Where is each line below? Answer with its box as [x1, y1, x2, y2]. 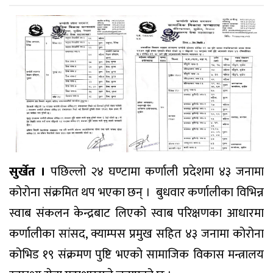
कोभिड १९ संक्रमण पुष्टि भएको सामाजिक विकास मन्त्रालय [9, 244, 264, 265]
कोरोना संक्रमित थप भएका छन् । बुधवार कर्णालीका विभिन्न [9, 182, 264, 203]
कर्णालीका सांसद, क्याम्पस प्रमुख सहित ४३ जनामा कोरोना [9, 223, 264, 244]
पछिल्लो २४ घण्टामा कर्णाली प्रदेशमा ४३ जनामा [46, 161, 264, 182]
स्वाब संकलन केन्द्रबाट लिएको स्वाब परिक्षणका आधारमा [9, 202, 264, 224]
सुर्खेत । [9, 161, 46, 182]
